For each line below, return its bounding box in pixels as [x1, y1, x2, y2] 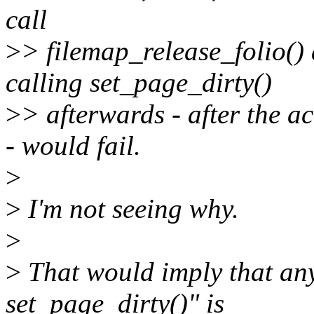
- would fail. [6, 130, 141, 161]
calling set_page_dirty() [6, 67, 272, 98]
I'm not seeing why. [21, 193, 239, 224]
